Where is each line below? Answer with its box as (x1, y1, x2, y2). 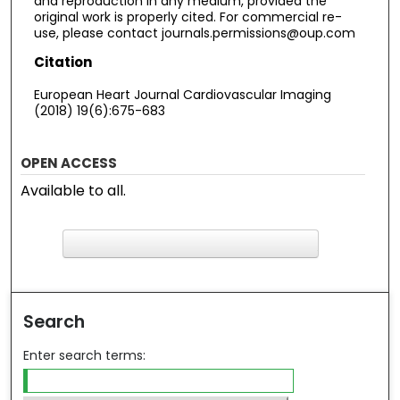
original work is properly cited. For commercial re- (33, 8, 342, 27)
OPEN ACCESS (21, 153, 118, 172)
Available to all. (21, 179, 127, 201)
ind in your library (127, 265, 240, 281)
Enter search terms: (23, 346, 146, 364)
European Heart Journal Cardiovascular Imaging (33, 85, 331, 104)
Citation (33, 52, 92, 71)
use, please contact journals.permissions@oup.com (33, 24, 355, 43)
